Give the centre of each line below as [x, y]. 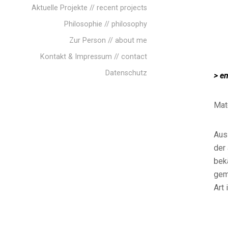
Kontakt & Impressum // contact [94, 57]
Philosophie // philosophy [106, 24]
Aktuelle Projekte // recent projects [89, 8]
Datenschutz [126, 73]
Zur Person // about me [108, 40]
